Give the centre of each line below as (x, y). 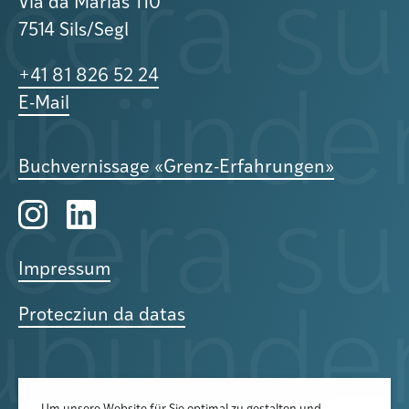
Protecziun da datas (102, 316)
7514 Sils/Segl (73, 31)
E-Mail (44, 104)
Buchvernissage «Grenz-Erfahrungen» (176, 168)
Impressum (64, 270)
